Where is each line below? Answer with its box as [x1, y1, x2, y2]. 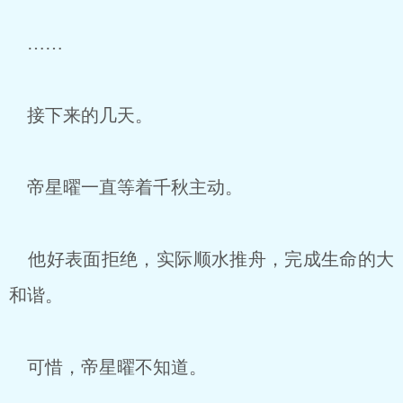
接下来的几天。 [9, 105, 153, 125]
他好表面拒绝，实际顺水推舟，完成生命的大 [9, 249, 394, 269]
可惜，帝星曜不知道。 [9, 357, 207, 377]
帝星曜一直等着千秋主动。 [9, 177, 243, 197]
